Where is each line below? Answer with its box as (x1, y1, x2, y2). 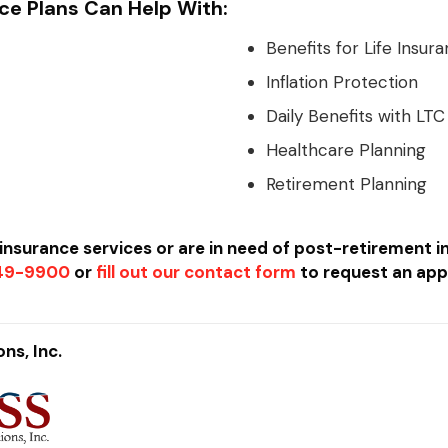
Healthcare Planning (265, 139, 426, 161)
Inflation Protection (265, 71, 418, 93)
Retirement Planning (265, 173, 427, 195)
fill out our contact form (96, 261, 297, 283)
